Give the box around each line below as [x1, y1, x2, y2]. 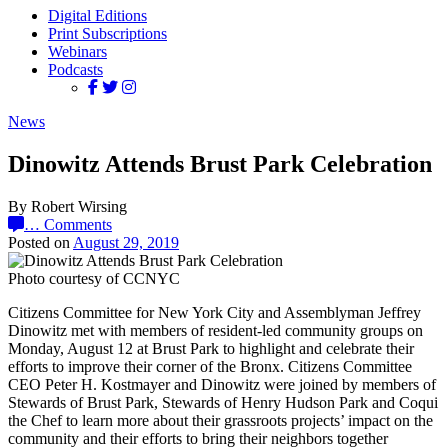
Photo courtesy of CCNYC [8, 269, 180, 287]
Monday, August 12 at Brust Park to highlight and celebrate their [8, 339, 414, 357]
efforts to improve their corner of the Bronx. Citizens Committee [8, 357, 412, 375]
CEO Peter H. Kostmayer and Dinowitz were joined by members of [8, 375, 436, 393]
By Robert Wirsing [8, 197, 127, 215]
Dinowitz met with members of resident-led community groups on [8, 321, 423, 339]
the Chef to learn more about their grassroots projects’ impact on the [8, 411, 433, 429]
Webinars [48, 43, 107, 60]
